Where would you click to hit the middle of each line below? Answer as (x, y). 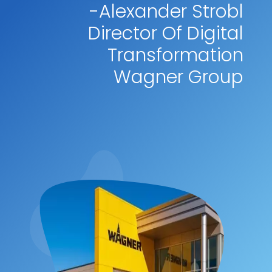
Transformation (176, 55)
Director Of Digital (166, 33)
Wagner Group (179, 77)
